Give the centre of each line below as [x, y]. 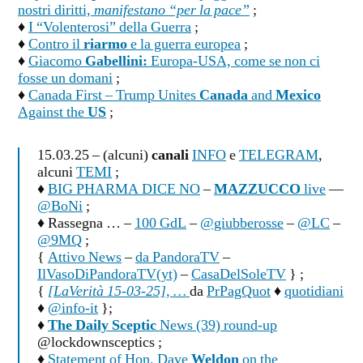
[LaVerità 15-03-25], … [119, 291]
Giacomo [57, 61]
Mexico [298, 95]
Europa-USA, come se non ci [234, 61]
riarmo [105, 44]
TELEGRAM [279, 155]
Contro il [56, 44]
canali [170, 155]
